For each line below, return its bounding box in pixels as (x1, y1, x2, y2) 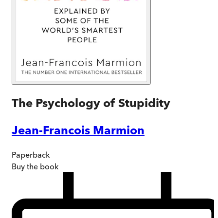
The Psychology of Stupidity (12, 95, 170, 110)
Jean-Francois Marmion (12, 123, 145, 137)
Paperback (12, 149, 50, 160)
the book (25, 161, 58, 171)
